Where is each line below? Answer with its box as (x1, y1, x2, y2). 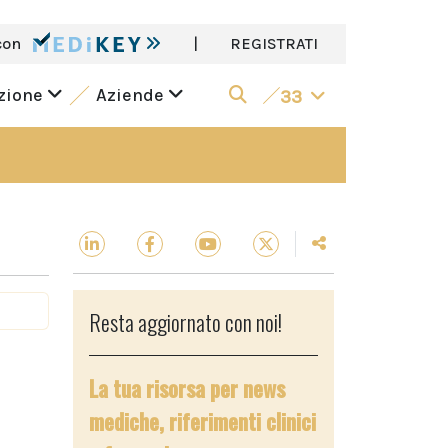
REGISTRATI (230, 34, 318, 53)
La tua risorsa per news (89, 372, 285, 404)
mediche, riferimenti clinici (89, 405, 316, 437)
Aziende (95, 84, 168, 106)
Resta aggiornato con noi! (89, 306, 282, 338)
